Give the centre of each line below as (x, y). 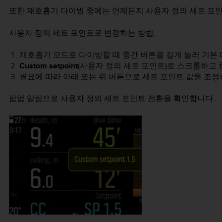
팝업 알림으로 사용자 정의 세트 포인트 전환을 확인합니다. (112, 99)
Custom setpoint (48, 65)
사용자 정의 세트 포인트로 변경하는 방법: (82, 33)
